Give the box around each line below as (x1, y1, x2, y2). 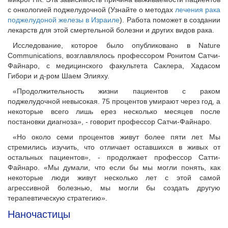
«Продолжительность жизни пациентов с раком (13, 87, 220, 96)
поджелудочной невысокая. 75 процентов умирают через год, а (8, 97, 220, 106)
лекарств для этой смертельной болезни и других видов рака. (8, 26, 214, 35)
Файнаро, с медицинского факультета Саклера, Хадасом (8, 62, 220, 70)
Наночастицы (8, 209, 70, 220)
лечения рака (175, 6, 220, 14)
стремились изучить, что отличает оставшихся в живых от (8, 143, 220, 152)
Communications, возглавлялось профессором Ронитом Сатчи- (8, 51, 220, 60)
